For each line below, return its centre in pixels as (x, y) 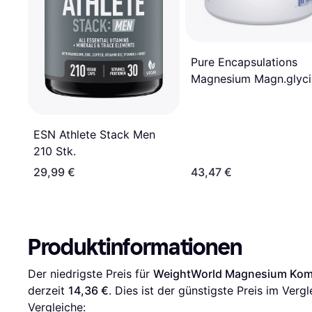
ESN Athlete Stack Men (94, 134)
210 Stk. (55, 151)
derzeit (48, 290)
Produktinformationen (135, 247)
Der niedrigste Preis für (91, 273)
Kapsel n (213, 96)
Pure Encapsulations (244, 62)
